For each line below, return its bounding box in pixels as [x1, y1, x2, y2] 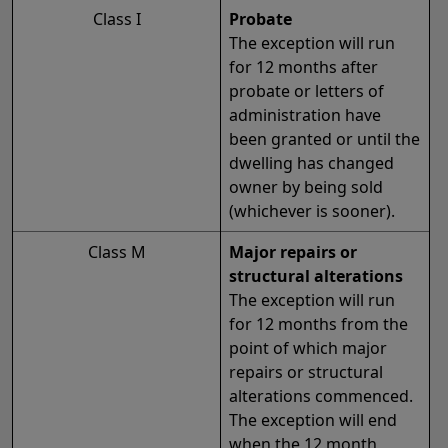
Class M [87, 241, 146, 264]
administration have [229, 104, 381, 127]
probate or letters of [229, 80, 384, 103]
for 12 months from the [229, 313, 408, 336]
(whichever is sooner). [229, 200, 395, 223]
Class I [92, 8, 141, 31]
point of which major [229, 337, 387, 360]
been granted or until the [229, 128, 420, 151]
